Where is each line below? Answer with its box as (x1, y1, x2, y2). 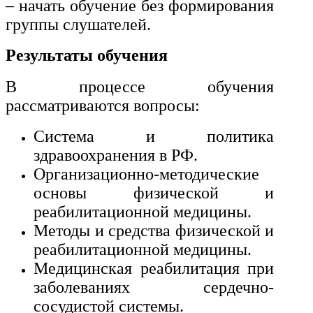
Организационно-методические (34, 165, 259, 184)
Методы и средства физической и (34, 221, 275, 240)
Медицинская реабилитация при (34, 259, 275, 278)
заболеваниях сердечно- (34, 278, 275, 297)
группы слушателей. (6, 15, 151, 34)
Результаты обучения (6, 46, 168, 65)
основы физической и (34, 184, 275, 203)
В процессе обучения (6, 77, 275, 96)
